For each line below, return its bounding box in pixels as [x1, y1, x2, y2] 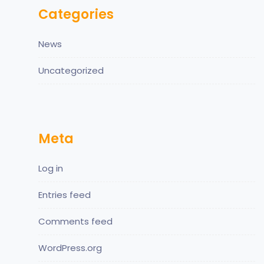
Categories [38, 5, 114, 24]
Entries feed [38, 188, 91, 201]
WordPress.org [38, 241, 102, 254]
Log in [38, 161, 63, 174]
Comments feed [38, 214, 113, 227]
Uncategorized [38, 64, 104, 77]
